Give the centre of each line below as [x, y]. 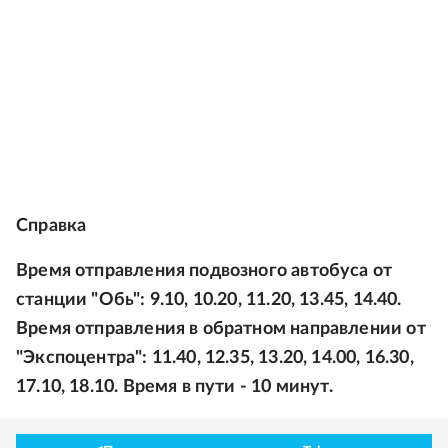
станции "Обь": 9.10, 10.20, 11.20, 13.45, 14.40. [209, 300]
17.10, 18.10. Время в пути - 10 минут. [174, 387]
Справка [51, 226]
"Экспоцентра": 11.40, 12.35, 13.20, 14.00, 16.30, [215, 358]
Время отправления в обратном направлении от [221, 329]
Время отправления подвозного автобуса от [204, 271]
